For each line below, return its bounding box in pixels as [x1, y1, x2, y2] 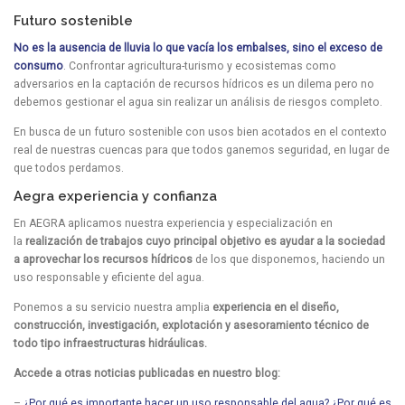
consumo [14, 59, 63, 72]
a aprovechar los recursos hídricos [14, 252, 193, 266]
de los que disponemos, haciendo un [193, 252, 385, 266]
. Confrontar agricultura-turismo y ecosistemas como [63, 59, 336, 72]
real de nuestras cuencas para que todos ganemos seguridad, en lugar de [14, 143, 390, 156]
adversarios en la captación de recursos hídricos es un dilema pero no [14, 77, 374, 90]
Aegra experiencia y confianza [14, 187, 217, 203]
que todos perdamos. [14, 161, 124, 174]
